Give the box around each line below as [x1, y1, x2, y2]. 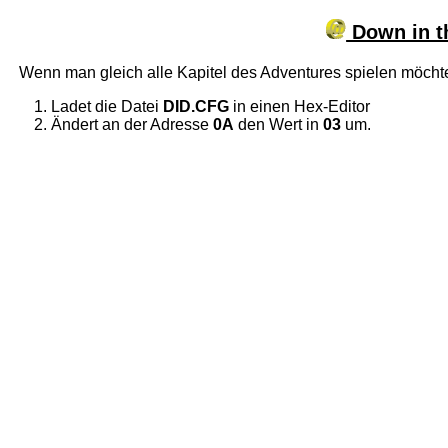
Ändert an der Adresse [51, 115, 214, 133]
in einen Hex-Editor [229, 97, 371, 115]
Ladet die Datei [51, 97, 164, 115]
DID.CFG [163, 97, 230, 115]
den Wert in [234, 115, 324, 133]
